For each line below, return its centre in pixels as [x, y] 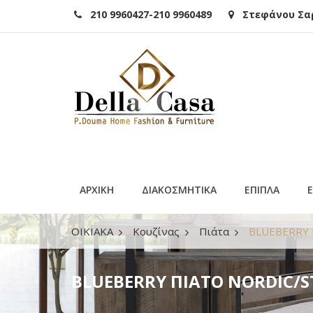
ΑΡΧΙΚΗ [97, 190]
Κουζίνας [156, 231]
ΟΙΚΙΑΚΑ [92, 231]
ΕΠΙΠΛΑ [262, 190]
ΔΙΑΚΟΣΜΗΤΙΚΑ [179, 190]
